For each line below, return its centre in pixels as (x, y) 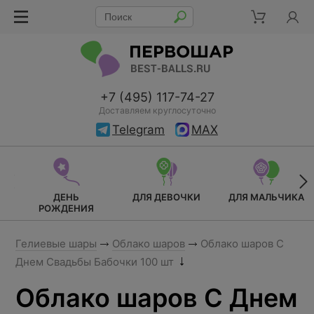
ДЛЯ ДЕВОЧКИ (166, 197)
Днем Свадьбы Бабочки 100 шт (96, 262)
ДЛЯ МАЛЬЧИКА (266, 197)
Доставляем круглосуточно (157, 110)
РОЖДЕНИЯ (66, 208)
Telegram (138, 130)
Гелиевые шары (56, 244)
